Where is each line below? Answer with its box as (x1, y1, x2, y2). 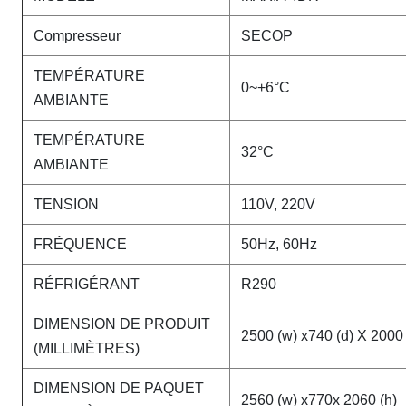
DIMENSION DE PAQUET (34, 381, 204, 396)
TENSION (34, 197, 99, 212)
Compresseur (34, 28, 121, 43)
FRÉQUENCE (34, 237, 127, 252)
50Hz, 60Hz (241, 237, 317, 252)
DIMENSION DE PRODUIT (34, 316, 210, 332)
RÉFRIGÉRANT (34, 276, 140, 292)
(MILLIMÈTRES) (34, 341, 140, 356)
